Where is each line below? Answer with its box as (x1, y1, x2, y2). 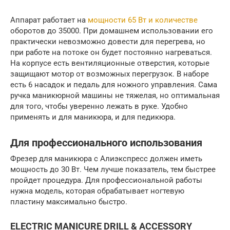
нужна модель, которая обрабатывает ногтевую (10, 186, 184, 196)
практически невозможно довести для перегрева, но (10, 37, 205, 46)
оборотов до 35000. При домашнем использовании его (10, 26, 213, 35)
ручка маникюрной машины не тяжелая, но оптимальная (10, 91, 220, 100)
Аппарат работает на (10, 15, 88, 25)
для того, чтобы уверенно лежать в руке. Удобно (10, 102, 188, 111)
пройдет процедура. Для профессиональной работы (10, 176, 202, 185)
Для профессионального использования (10, 137, 202, 149)
